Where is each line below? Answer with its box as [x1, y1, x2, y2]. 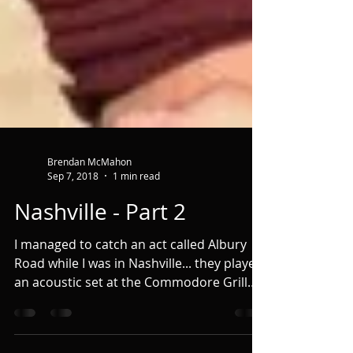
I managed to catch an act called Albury [14, 292, 247, 310]
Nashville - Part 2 [14, 253, 186, 283]
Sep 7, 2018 [47, 225, 98, 239]
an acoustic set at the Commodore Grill [14, 329, 247, 347]
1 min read [113, 225, 160, 239]
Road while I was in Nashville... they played [14, 310, 263, 329]
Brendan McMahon [47, 212, 132, 225]
